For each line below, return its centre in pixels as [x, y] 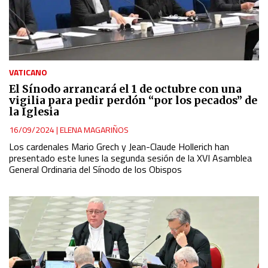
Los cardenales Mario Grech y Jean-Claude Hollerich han [119, 146]
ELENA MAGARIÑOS [94, 129]
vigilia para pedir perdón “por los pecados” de [133, 100]
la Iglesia [34, 112]
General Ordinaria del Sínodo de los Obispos [95, 169]
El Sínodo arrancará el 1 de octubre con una [125, 89]
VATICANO [28, 72]
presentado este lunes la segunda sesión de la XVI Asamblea [130, 158]
